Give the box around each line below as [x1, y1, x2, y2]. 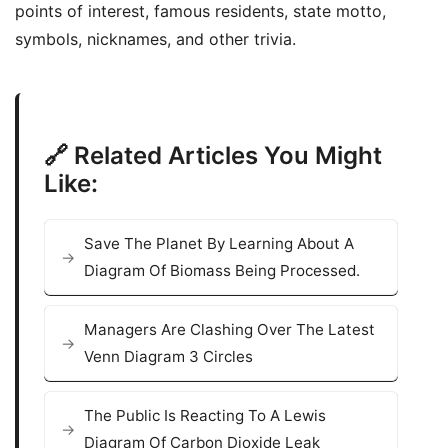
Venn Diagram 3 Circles [84, 347, 253, 367]
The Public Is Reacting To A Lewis [84, 406, 326, 426]
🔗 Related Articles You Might [44, 141, 382, 171]
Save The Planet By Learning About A [84, 234, 354, 254]
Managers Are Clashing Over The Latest [84, 320, 375, 340]
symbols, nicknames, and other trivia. [15, 29, 296, 50]
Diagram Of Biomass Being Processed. [84, 261, 360, 281]
